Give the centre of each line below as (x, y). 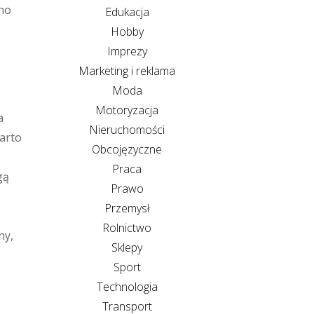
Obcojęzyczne (127, 149)
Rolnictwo (127, 227)
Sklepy (127, 247)
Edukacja (127, 12)
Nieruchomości (127, 129)
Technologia (127, 286)
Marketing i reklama (127, 70)
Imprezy (127, 51)
